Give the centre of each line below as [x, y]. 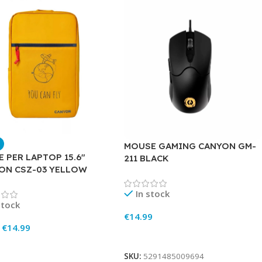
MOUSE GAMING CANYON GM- [190, 146]
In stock [152, 194]
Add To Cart [154, 235]
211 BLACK [147, 158]
